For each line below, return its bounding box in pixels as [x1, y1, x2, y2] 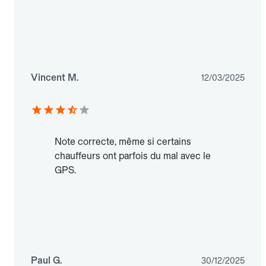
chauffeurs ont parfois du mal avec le [55, 150, 211, 162]
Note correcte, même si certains [55, 136, 191, 148]
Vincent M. [31, 72, 79, 84]
